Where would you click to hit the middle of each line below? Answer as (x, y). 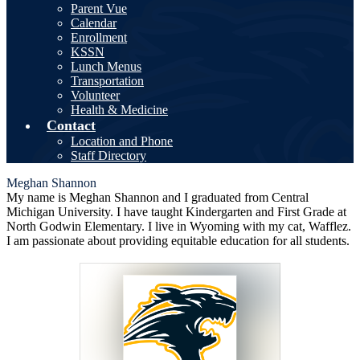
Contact (71, 125)
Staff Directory (108, 155)
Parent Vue (99, 8)
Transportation (107, 81)
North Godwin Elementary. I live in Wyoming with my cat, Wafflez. (179, 226)
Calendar (94, 23)
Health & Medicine (119, 110)
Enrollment (99, 37)
